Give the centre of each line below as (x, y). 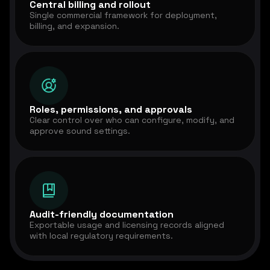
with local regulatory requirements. (101, 236)
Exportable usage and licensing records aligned (127, 225)
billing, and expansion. (74, 26)
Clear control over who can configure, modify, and (132, 120)
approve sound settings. (80, 131)
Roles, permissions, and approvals (111, 110)
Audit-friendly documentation (102, 215)
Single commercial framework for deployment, (123, 15)
